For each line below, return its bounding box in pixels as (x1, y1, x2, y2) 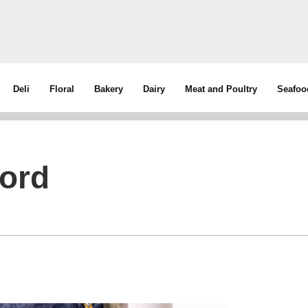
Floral (49, 84, 75, 94)
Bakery (94, 84, 124, 94)
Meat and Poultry (185, 84, 258, 94)
